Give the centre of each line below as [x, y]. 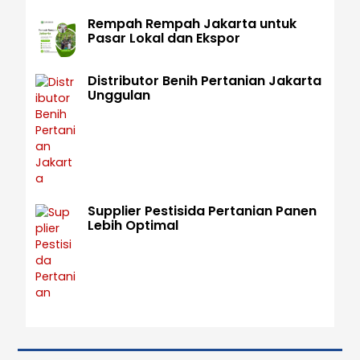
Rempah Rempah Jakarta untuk [192, 23]
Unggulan [119, 96]
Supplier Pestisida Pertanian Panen [202, 211]
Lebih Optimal [133, 225]
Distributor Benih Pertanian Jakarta [204, 81]
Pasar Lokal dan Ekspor [164, 38]
